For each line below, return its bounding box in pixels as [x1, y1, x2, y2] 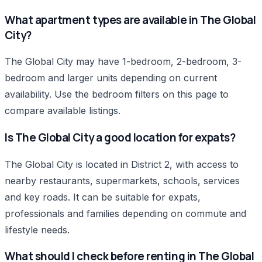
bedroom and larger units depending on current [5, 72, 217, 84]
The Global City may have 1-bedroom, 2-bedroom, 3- [5, 56, 242, 68]
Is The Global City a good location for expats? [5, 130, 236, 145]
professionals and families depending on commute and [5, 207, 246, 219]
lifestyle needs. [5, 223, 70, 236]
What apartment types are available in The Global [5, 12, 256, 27]
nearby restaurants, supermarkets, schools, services [5, 174, 240, 187]
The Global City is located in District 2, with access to [5, 158, 239, 170]
